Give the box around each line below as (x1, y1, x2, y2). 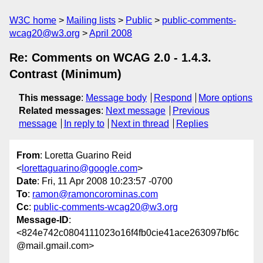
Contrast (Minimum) (9, 68, 122, 80)
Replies (176, 119, 208, 129)
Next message (106, 106, 166, 116)
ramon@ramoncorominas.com (32, 189, 158, 200)
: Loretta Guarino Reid (40, 150, 131, 161)
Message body (86, 93, 147, 103)
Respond (153, 93, 192, 103)
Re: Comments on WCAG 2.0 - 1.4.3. (9, 51, 211, 64)
